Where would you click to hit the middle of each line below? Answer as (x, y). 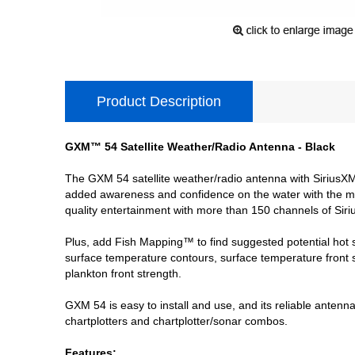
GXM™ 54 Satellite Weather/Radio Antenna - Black (200, 146)
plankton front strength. (123, 273)
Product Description (159, 101)
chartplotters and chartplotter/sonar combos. (176, 321)
